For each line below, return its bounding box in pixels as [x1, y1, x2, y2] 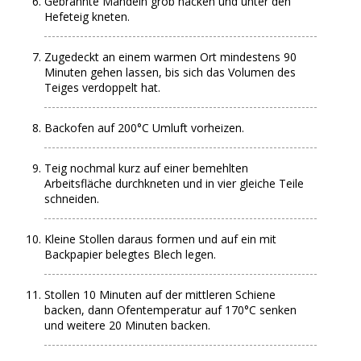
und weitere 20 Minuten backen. [44, 317, 211, 333]
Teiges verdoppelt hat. [44, 80, 161, 95]
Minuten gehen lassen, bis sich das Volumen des [44, 64, 297, 80]
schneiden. [44, 191, 100, 206]
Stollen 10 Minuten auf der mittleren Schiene [44, 287, 276, 302]
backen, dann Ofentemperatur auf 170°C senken [44, 302, 297, 317]
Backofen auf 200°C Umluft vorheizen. [44, 120, 245, 135]
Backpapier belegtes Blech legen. [44, 247, 217, 262]
